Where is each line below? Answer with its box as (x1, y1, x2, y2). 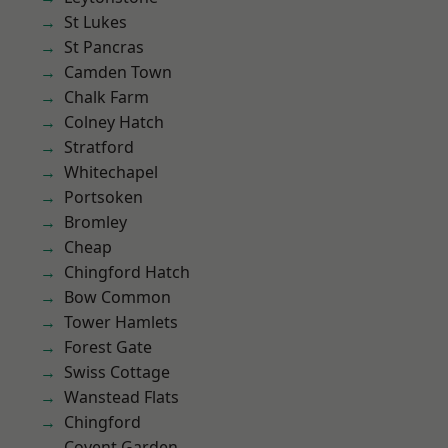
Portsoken (64, 186, 143, 208)
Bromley (64, 211, 127, 233)
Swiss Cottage (64, 361, 170, 383)
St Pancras (64, 36, 144, 58)
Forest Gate (64, 336, 152, 358)
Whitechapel (64, 161, 158, 183)
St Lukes (64, 11, 127, 33)
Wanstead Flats (64, 386, 179, 408)
